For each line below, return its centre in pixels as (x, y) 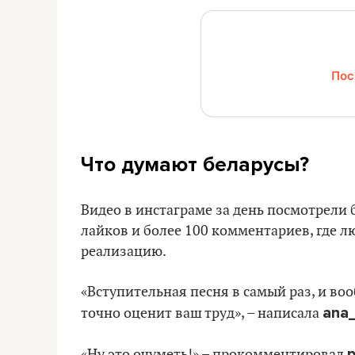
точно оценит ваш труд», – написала (202, 313)
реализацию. (124, 251)
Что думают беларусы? (195, 164)
